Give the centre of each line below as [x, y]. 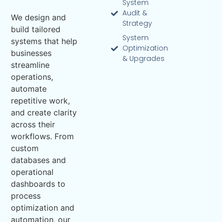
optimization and [43, 208]
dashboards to [38, 184]
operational [32, 172]
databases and [39, 160]
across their [33, 125]
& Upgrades [143, 59]
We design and [39, 18]
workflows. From [43, 137]
